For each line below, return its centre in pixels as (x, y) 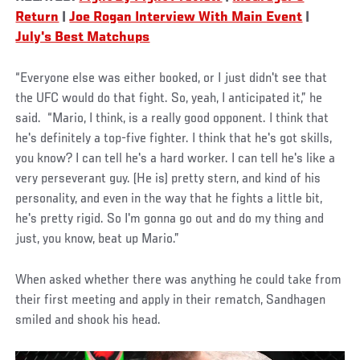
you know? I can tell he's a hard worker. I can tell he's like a (176, 159)
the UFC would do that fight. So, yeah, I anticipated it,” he (169, 98)
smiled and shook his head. (88, 320)
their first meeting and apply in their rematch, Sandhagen (171, 300)
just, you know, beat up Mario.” (98, 239)
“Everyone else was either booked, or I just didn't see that (172, 78)
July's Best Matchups (83, 37)
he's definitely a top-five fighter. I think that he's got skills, (174, 139)
